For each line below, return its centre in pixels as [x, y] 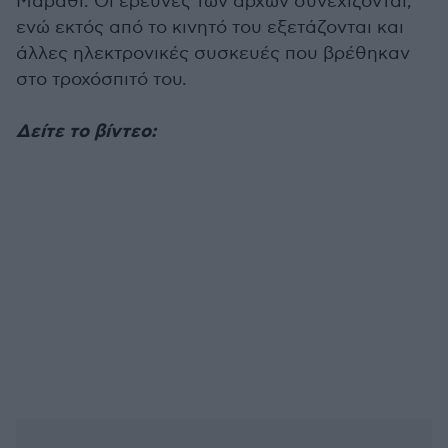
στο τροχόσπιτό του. [101, 79]
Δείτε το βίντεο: [86, 132]
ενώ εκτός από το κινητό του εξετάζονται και [210, 27]
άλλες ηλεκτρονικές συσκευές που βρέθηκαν [213, 53]
